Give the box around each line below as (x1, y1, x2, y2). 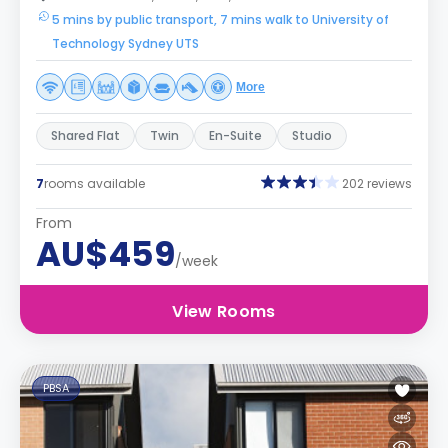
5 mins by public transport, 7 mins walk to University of (52, 11, 389, 28)
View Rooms (172, 300, 276, 323)
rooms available (44, 174, 145, 192)
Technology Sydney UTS (52, 35, 199, 52)
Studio (292, 127, 332, 144)
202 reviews (342, 174, 412, 192)
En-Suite (209, 127, 262, 144)
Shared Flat (51, 127, 120, 144)
